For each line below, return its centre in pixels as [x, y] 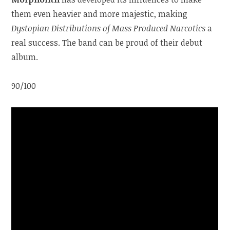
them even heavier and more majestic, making [100, 14]
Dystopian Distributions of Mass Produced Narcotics [109, 28]
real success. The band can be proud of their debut [107, 42]
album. [25, 57]
